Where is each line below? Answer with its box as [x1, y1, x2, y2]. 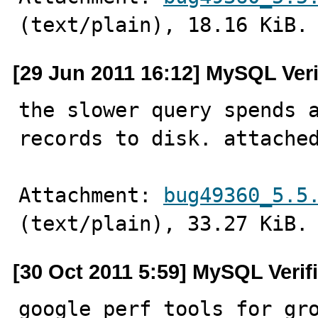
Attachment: [18, 183, 163, 207]
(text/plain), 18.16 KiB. [18, 13, 308, 37]
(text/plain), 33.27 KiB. [18, 212, 308, 236]
